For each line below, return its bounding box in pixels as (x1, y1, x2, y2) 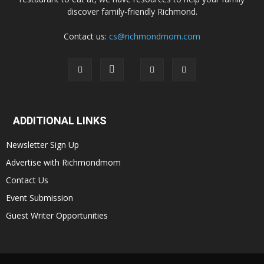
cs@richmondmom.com (109, 31, 200, 42)
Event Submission (6, 192, 73, 203)
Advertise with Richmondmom (6, 157, 121, 168)
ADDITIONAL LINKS (13, 114, 107, 127)
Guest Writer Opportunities (6, 210, 108, 221)
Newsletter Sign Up (6, 139, 79, 150)
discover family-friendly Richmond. (67, 6, 197, 17)
